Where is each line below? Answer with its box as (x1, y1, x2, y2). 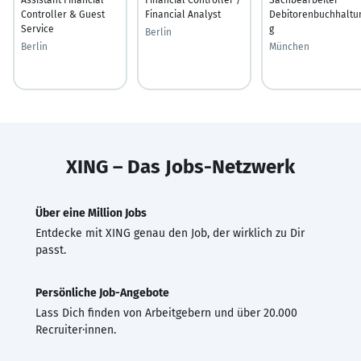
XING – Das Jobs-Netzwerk (66, 155, 295, 178)
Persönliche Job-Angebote (35, 285, 169, 300)
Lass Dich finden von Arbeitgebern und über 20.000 (35, 305, 297, 320)
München (269, 40, 309, 52)
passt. (35, 243, 66, 257)
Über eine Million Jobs (35, 205, 147, 220)
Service (21, 23, 54, 35)
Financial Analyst (145, 8, 221, 20)
